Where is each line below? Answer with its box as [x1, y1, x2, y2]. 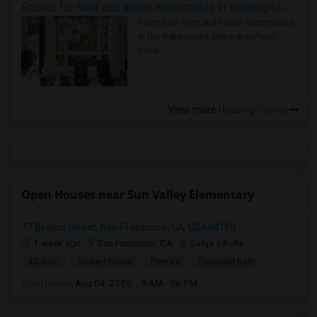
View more [168, 104, 217, 115]
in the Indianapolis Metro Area [138, 32, 255, 42]
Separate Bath [198, 256, 255, 267]
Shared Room [77, 256, 133, 267]
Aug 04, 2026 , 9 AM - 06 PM [75, 277, 197, 289]
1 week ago [33, 237, 81, 248]
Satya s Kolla [190, 237, 243, 248]
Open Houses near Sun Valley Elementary [21, 187, 254, 202]
